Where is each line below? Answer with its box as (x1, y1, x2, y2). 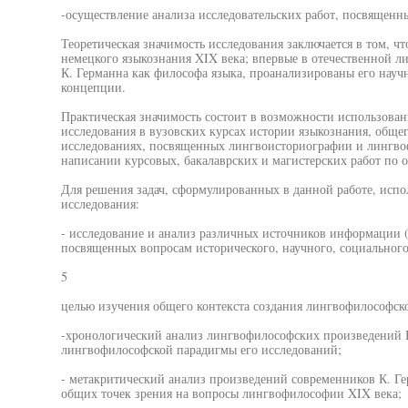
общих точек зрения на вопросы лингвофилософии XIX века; (60, 384, 402, 402)
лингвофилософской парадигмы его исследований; (60, 341, 342, 358)
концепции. (60, 78, 126, 96)
